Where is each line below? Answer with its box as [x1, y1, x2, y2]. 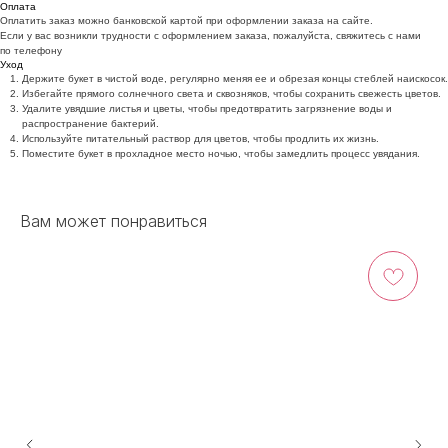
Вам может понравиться [20, 210, 207, 231]
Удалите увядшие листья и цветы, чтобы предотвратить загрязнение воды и [22, 102, 392, 114]
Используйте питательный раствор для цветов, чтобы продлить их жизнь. [22, 132, 379, 144]
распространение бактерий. [22, 117, 159, 129]
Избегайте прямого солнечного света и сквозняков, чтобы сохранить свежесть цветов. [22, 87, 441, 99]
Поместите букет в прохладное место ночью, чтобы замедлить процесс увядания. [22, 147, 420, 159]
